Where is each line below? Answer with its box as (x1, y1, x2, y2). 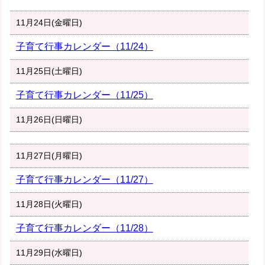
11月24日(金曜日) (15, 18, 82, 28)
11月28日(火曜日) (15, 199, 82, 209)
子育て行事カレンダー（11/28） (15, 223, 153, 234)
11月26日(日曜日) (15, 115, 82, 125)
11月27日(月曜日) (15, 151, 82, 161)
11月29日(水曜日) (15, 248, 82, 258)
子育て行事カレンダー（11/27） (15, 174, 153, 185)
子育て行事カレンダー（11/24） (15, 41, 153, 52)
